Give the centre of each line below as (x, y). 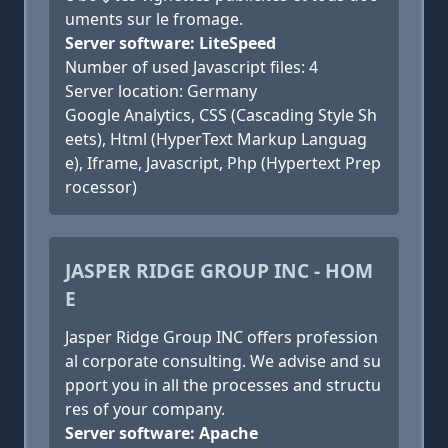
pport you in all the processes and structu (223, 385)
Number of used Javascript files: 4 (191, 67)
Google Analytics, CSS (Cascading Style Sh (221, 115)
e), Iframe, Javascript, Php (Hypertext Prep (223, 163)
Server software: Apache (161, 433)
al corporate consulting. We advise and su (223, 361)
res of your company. (145, 409)
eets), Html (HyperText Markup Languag (216, 139)
